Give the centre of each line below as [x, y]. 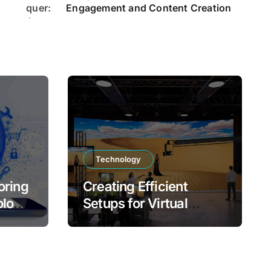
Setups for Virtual [135, 203]
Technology [118, 159]
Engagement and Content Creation [149, 8]
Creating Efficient [135, 186]
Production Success [143, 220]
